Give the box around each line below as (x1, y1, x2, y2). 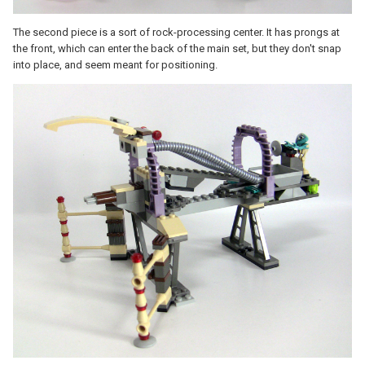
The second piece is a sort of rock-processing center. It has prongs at (13, 26, 340, 39)
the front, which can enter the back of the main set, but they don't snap (13, 42, 341, 55)
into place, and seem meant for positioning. (13, 59, 218, 72)
